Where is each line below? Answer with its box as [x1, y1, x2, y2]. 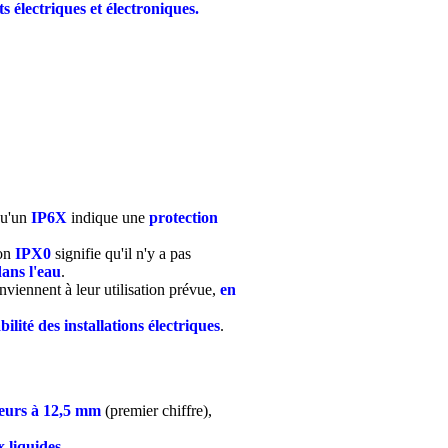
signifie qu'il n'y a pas [51, 245, 191, 263]
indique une [67, 209, 149, 227]
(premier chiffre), [101, 402, 212, 420]
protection [149, 209, 218, 227]
